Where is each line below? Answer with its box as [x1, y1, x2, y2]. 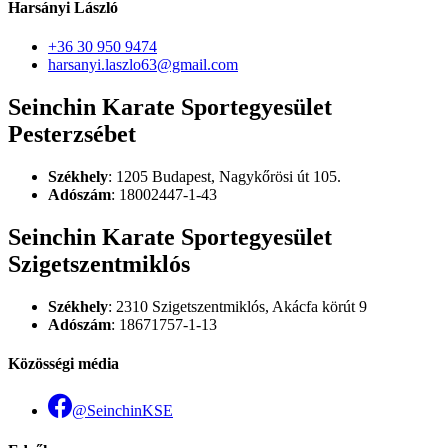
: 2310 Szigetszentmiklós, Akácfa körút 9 [108, 297, 367, 315]
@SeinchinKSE [72, 402, 173, 420]
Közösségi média [8, 355, 119, 373]
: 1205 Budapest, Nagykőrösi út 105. [108, 167, 341, 185]
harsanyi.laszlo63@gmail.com [48, 56, 238, 74]
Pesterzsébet [8, 121, 136, 148]
